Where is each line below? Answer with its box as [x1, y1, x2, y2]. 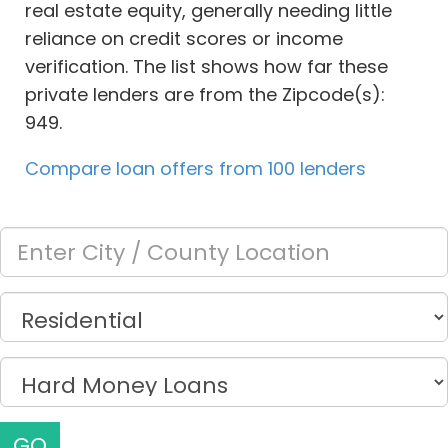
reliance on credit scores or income [25, 26, 343, 52]
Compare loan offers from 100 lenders [25, 156, 366, 182]
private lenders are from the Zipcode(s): [25, 82, 385, 108]
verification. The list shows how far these [25, 54, 388, 80]
